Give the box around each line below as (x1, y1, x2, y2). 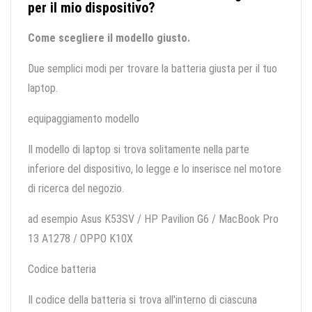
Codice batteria (28, 263, 96, 276)
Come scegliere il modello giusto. (28, 31, 190, 45)
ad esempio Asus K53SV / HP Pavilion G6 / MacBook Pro (28, 212, 279, 226)
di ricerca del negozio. (28, 182, 124, 196)
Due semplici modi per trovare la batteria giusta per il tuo (28, 62, 277, 76)
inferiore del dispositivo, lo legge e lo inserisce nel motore (28, 162, 281, 176)
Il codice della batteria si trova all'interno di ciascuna (28, 293, 257, 307)
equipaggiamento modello (28, 112, 139, 126)
